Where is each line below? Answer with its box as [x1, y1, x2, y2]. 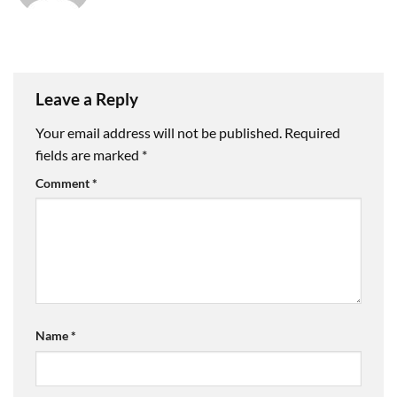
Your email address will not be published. [35, 123, 282, 141]
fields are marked [35, 145, 142, 163]
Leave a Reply [35, 88, 142, 109]
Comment [35, 175, 92, 191]
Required [284, 123, 340, 141]
